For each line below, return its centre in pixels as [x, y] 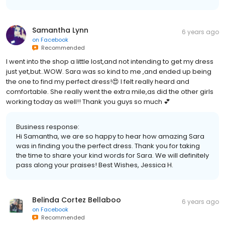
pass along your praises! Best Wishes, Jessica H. [95, 165]
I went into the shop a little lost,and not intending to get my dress [110, 61]
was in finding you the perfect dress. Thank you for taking [108, 146]
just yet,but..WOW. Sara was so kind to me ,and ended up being [109, 71]
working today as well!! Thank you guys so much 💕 [88, 101]
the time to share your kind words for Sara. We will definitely [113, 155]
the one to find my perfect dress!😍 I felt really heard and [98, 81]
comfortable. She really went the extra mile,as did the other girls [110, 91]
